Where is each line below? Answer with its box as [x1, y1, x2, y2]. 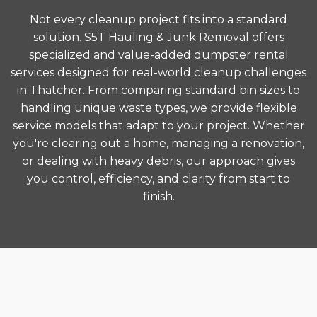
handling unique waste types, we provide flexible [20, 101, 297, 115]
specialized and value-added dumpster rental [28, 48, 289, 62]
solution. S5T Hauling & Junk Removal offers [33, 30, 284, 44]
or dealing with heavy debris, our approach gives [22, 154, 295, 168]
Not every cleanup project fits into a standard [30, 13, 287, 26]
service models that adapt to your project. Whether [12, 119, 305, 132]
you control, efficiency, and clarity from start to [27, 172, 290, 185]
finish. [142, 190, 175, 203]
